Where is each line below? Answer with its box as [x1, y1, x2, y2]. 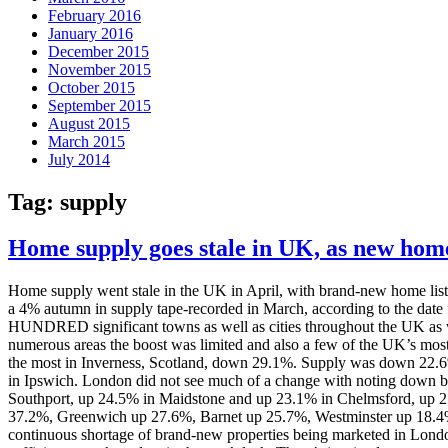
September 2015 [48, 96, 151, 114]
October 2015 [48, 78, 135, 96]
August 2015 [48, 114, 130, 132]
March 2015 [48, 132, 125, 150]
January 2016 [48, 24, 133, 42]
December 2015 [48, 42, 149, 60]
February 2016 [48, 6, 141, 24]
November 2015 [48, 60, 151, 78]
